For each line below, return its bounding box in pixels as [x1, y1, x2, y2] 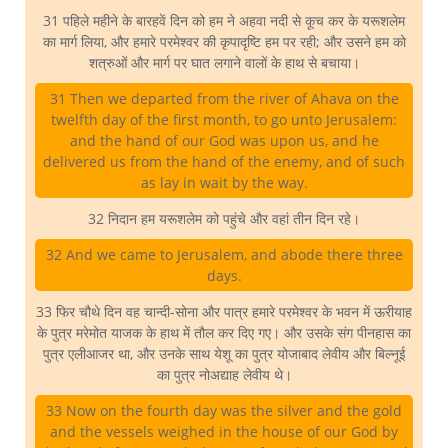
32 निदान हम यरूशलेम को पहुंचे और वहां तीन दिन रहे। [88, 209, 360, 229]
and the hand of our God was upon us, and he [69, 131, 379, 151]
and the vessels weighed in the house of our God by [50, 422, 398, 442]
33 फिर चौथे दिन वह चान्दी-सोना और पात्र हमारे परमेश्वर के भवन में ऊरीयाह [36, 302, 412, 322]
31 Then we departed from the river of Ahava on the [49, 89, 399, 109]
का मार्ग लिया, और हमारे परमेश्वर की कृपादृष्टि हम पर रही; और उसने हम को [42, 32, 406, 52]
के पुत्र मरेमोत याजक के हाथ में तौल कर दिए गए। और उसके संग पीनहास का [37, 323, 411, 343]
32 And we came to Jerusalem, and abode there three [45, 245, 403, 265]
